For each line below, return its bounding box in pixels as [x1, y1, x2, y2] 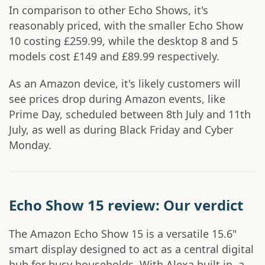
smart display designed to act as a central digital [9, 242, 254, 257]
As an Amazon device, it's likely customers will [9, 76, 241, 91]
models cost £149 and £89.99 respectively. [9, 49, 219, 64]
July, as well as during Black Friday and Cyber [9, 122, 233, 137]
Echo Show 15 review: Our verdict [9, 195, 243, 215]
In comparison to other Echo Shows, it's [9, 3, 208, 18]
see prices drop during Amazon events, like [9, 92, 225, 106]
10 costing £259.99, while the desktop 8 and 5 [9, 34, 238, 49]
